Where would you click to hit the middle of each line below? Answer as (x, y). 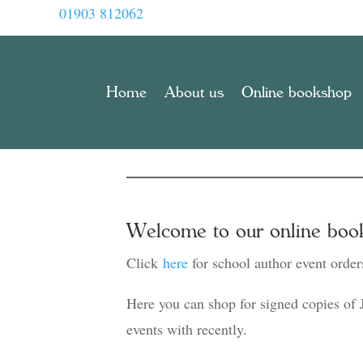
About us (194, 92)
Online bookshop (297, 92)
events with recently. (186, 329)
